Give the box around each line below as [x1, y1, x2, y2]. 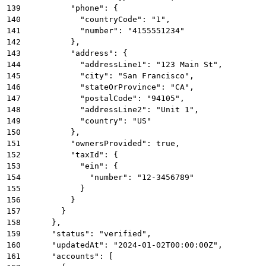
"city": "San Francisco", [23, 71, 194, 80]
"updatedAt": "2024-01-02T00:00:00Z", [23, 240, 223, 249]
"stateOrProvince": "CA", [23, 82, 194, 91]
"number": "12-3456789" [23, 172, 194, 182]
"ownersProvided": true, [23, 138, 180, 148]
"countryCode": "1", [23, 14, 170, 24]
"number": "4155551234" [23, 26, 185, 35]
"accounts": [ [23, 251, 113, 261]
